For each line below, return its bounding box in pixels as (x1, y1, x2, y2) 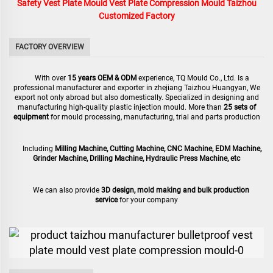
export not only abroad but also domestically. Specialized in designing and (14, 93, 259, 102)
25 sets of (221, 103, 256, 112)
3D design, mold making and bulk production (99, 186, 249, 194)
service (95, 196, 118, 204)
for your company (118, 196, 178, 204)
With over (24, 74, 68, 82)
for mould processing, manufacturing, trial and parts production (48, 113, 260, 121)
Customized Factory (98, 11, 175, 21)
